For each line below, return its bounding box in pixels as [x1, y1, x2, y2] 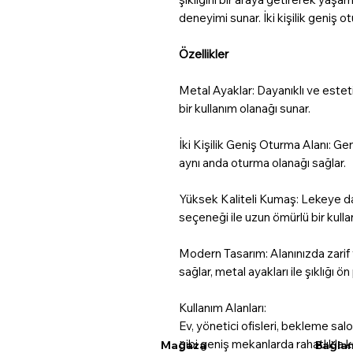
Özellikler [179, 46, 229, 61]
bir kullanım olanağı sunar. [179, 100, 310, 116]
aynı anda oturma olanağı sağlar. [179, 154, 346, 170]
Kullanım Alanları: [179, 299, 266, 315]
